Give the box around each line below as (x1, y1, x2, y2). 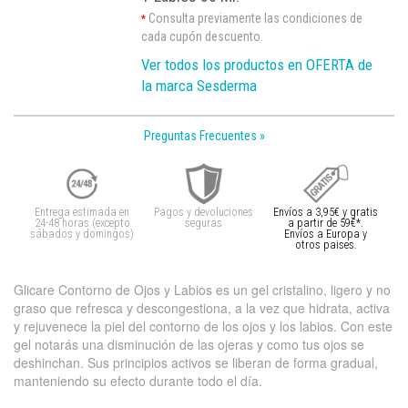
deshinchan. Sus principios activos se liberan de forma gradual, (14, 353, 378, 372)
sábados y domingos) (30, 228, 135, 241)
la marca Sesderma (141, 76, 257, 96)
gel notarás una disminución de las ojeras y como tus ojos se (14, 335, 364, 354)
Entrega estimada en (35, 206, 130, 219)
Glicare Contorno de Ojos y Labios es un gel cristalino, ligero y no (14, 280, 391, 300)
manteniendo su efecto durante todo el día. (14, 372, 262, 391)
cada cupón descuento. (141, 29, 263, 45)
